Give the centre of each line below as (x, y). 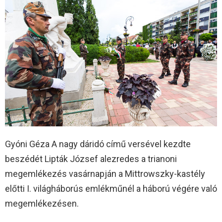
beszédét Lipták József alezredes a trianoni (91, 159)
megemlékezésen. (42, 204)
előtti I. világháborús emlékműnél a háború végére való (111, 189)
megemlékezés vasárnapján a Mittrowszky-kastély (105, 174)
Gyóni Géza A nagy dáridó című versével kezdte (98, 144)
